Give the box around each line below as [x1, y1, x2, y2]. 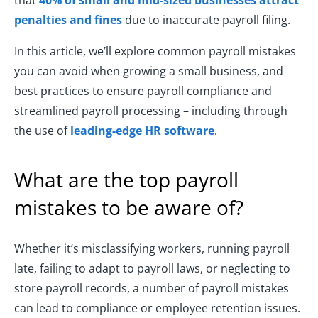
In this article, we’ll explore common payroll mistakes [14, 43, 296, 60]
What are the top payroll [14, 166, 238, 194]
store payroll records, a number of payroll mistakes [14, 280, 289, 297]
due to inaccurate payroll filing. [122, 12, 290, 28]
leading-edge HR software [70, 123, 214, 139]
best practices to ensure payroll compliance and [14, 83, 272, 99]
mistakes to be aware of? [14, 194, 243, 221]
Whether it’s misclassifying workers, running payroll [14, 241, 290, 257]
